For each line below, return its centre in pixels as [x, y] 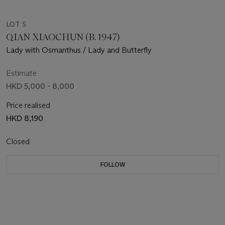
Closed [19, 142]
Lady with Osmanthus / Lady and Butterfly [79, 50]
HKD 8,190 [25, 119]
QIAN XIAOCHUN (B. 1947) [63, 37]
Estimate [21, 73]
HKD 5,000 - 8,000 [40, 86]
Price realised [28, 105]
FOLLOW [113, 165]
